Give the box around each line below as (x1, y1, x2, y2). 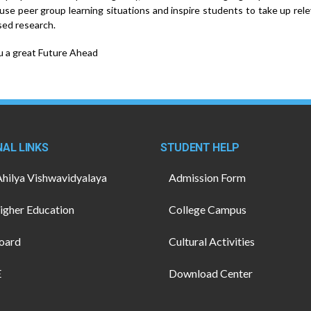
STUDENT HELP (160, 141, 240, 155)
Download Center (169, 267, 253, 280)
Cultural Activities (169, 235, 255, 249)
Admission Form (169, 171, 246, 185)
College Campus (169, 203, 246, 217)
